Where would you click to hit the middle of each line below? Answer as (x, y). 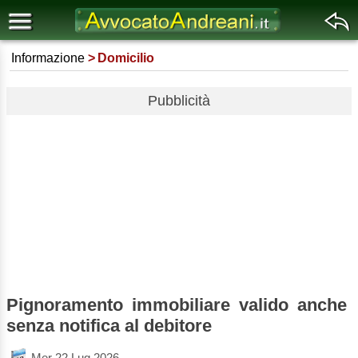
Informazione (48, 58)
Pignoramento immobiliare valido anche (177, 305)
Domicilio (126, 58)
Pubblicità (179, 101)
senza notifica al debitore (109, 326)
